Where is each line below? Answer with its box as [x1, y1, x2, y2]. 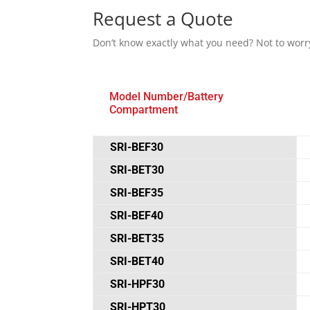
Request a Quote [93, 6, 234, 31]
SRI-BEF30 [110, 140, 164, 154]
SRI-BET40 [110, 255, 165, 268]
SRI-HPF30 [110, 277, 165, 291]
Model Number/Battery [109, 90, 224, 104]
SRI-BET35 [110, 232, 165, 246]
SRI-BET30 [110, 163, 165, 177]
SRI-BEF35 [110, 186, 164, 200]
